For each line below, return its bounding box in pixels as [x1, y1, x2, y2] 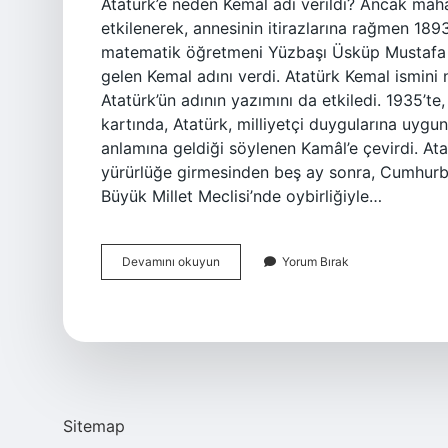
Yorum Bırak [282, 254, 349, 269]
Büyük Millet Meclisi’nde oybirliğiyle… [101, 186, 382, 206]
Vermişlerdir [219, 325, 284, 340]
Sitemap [63, 416, 125, 436]
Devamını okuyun [122, 254, 220, 269]
